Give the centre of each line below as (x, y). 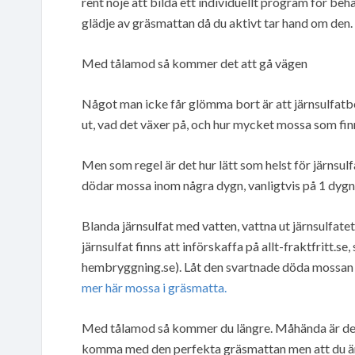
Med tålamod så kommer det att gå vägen (195, 63)
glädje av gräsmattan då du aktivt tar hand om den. (217, 22)
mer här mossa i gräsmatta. (154, 287)
